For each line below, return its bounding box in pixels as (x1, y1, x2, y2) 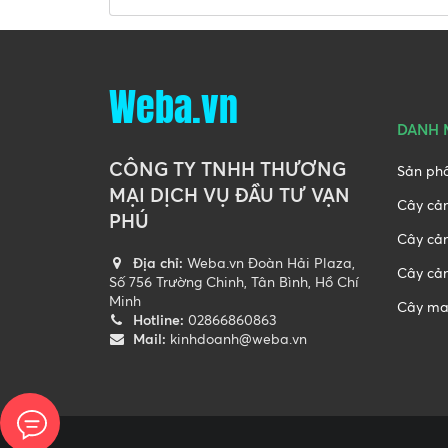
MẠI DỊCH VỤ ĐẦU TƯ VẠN (108, 182, 350, 207)
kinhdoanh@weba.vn (169, 329, 307, 347)
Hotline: (128, 310, 188, 328)
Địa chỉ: (128, 253, 187, 271)
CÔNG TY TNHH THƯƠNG (108, 156, 346, 181)
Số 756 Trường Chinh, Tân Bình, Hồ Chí (108, 272, 359, 290)
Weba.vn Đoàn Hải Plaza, (186, 253, 355, 271)
